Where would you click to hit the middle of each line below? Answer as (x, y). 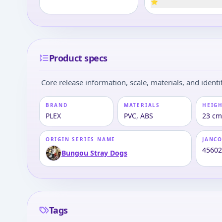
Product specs (78, 58)
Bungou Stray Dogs (94, 153)
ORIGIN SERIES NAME (81, 139)
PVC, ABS (138, 116)
